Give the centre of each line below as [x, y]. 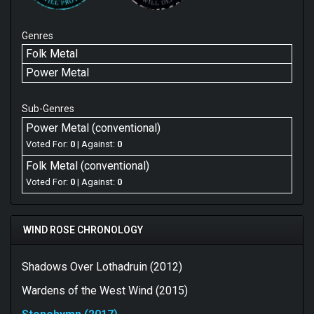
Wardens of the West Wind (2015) [105, 290]
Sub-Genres [48, 108]
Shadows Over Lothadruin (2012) [102, 266]
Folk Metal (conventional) [88, 165]
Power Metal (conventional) [93, 128]
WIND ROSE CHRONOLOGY [83, 230]
